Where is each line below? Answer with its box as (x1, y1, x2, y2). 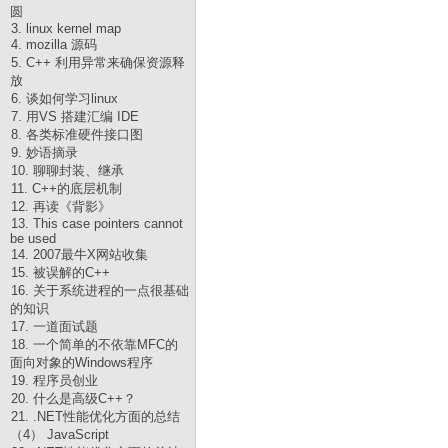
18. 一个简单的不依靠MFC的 (11, 337, 178, 352)
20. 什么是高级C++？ (11, 391, 136, 406)
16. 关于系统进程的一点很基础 (11, 283, 189, 298)
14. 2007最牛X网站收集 (11, 247, 148, 262)
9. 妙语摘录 (11, 145, 78, 160)
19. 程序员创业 (11, 373, 98, 388)
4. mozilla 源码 (11, 37, 97, 52)
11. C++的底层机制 (11, 181, 122, 196)
